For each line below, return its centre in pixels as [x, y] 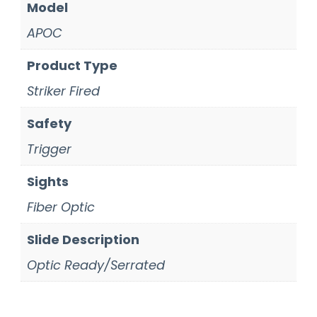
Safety [49, 123]
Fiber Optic [60, 207]
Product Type [72, 65]
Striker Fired [63, 91]
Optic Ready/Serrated [96, 265]
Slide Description [83, 239]
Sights [47, 181]
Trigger [49, 149]
